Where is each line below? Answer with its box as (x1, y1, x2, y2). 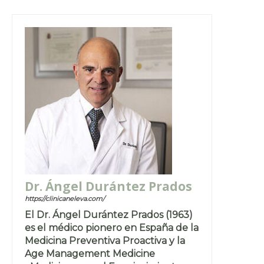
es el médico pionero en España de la (25, 222, 199, 233)
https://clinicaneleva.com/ (25, 194, 105, 203)
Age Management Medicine (25, 247, 155, 259)
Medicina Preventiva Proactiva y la (25, 235, 185, 246)
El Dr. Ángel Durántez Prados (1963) (25, 209, 193, 220)
